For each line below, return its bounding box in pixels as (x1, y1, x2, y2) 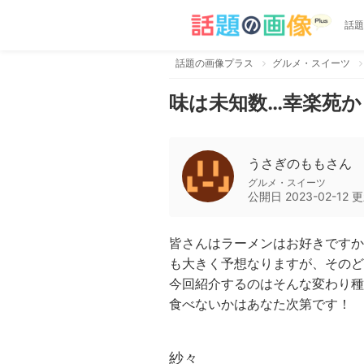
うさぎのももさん (248, 155, 352, 171)
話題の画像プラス (175, 57, 253, 69)
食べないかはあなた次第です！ (169, 296, 351, 312)
